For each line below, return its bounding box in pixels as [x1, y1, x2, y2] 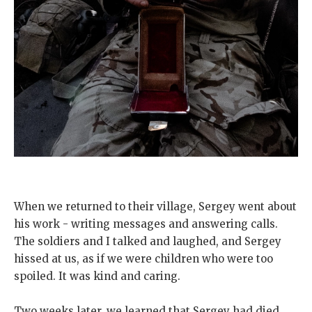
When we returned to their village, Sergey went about [14, 200, 297, 214]
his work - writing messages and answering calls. [14, 217, 278, 231]
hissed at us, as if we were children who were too [14, 252, 273, 266]
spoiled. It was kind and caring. [14, 270, 180, 283]
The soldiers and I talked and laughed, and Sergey [14, 235, 281, 249]
